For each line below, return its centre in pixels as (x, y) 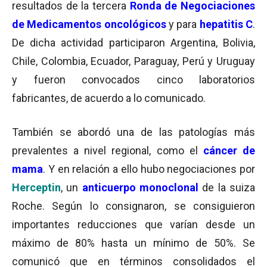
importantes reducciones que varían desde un (133, 224)
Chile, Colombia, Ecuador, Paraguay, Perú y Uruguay (133, 61)
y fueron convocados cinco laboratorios (133, 80)
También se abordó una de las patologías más (133, 132)
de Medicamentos (57, 24)
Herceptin (36, 187)
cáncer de (229, 150)
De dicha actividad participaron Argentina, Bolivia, (133, 43)
